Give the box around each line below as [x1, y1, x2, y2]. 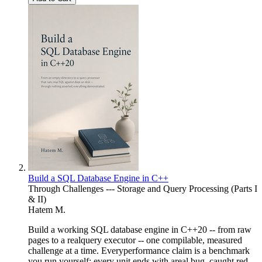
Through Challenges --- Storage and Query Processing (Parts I [28, 183, 257, 194]
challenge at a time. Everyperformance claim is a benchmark [28, 245, 250, 256]
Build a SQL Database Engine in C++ [28, 173, 168, 183]
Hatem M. [28, 204, 65, 215]
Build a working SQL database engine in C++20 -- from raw [28, 224, 251, 235]
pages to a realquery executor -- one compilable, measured [28, 235, 242, 245]
